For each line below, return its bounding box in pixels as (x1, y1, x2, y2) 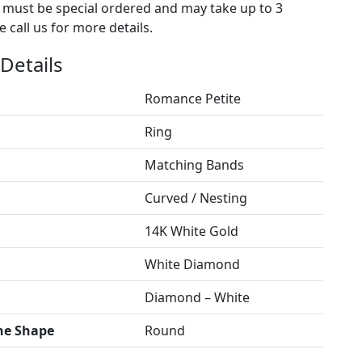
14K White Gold (144, 222, 238, 240)
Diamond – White (144, 288, 250, 306)
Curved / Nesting (144, 189, 247, 207)
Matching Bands (144, 156, 244, 174)
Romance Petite (144, 90, 241, 107)
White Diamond (144, 255, 240, 273)
